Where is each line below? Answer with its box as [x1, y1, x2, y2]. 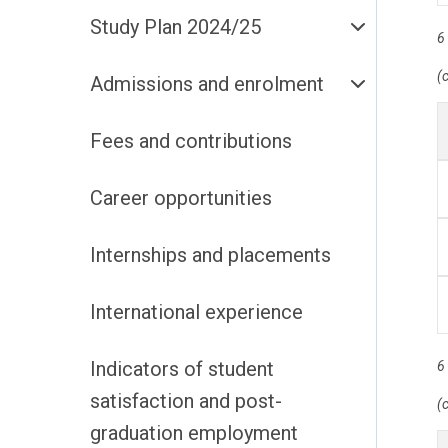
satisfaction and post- [90, 389, 282, 413]
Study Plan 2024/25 [90, 15, 261, 39]
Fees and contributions [90, 129, 292, 153]
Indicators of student [90, 357, 274, 381]
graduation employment [90, 421, 298, 445]
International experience [205, 300, 303, 324]
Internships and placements [228, 243, 331, 267]
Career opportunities [90, 186, 272, 210]
